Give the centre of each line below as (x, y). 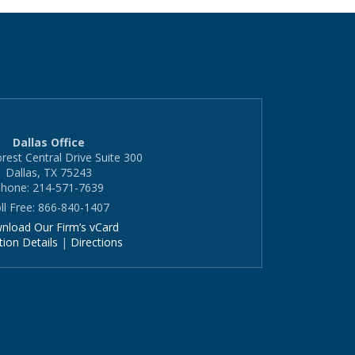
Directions (97, 242)
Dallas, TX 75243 (48, 172)
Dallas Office (48, 142)
